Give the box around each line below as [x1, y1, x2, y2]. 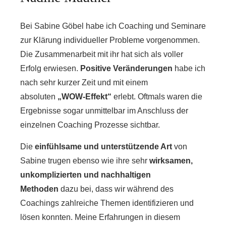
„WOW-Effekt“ [58, 92, 111, 101]
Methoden [20, 185, 59, 193]
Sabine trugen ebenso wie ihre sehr [20, 156, 149, 165]
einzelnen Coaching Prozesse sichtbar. [20, 121, 160, 129]
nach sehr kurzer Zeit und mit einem [20, 78, 148, 87]
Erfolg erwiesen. [20, 64, 80, 73]
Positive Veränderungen [80, 64, 173, 73]
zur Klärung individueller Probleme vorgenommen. [20, 36, 200, 44]
